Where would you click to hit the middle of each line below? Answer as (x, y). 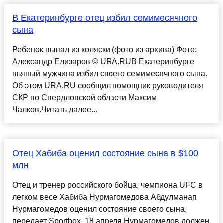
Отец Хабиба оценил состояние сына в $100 (105, 154)
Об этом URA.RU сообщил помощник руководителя (108, 86)
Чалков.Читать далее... (55, 110)
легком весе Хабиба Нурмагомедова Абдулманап (104, 197)
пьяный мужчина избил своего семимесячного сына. (110, 74)
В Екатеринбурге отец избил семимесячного (105, 18)
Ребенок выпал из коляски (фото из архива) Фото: (104, 50)
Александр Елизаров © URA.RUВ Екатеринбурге (103, 62)
